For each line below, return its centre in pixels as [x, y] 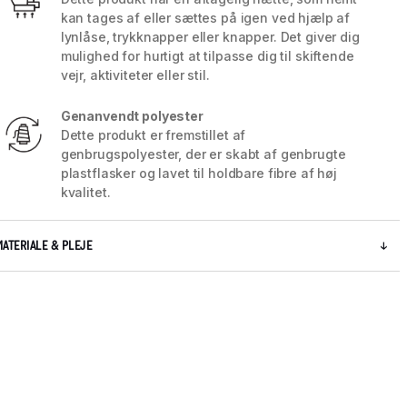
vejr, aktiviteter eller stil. [135, 75]
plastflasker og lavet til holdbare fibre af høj [199, 174]
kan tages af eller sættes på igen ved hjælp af [205, 18]
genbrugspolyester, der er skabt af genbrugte [203, 154]
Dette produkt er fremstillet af [153, 135]
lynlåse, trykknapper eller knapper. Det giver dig [210, 37]
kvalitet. [85, 193]
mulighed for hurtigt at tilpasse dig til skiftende [207, 56]
